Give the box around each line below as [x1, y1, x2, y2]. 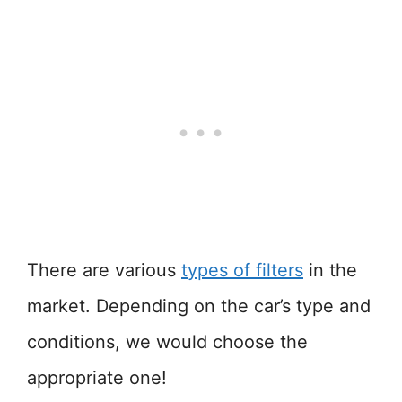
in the [303, 259, 357, 281]
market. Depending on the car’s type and [27, 295, 371, 317]
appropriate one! [27, 367, 167, 389]
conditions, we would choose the [27, 331, 308, 353]
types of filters [181, 259, 303, 281]
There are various [27, 259, 181, 281]
